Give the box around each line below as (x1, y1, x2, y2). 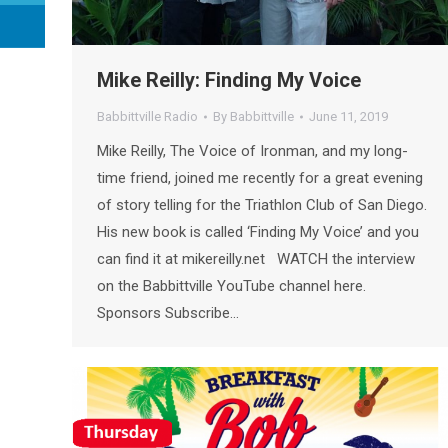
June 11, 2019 (309, 109, 388, 125)
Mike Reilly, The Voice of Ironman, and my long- (97, 142, 408, 161)
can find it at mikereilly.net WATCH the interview (97, 250, 415, 269)
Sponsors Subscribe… (97, 304, 239, 323)
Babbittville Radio (97, 109, 198, 125)
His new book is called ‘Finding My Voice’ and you (97, 223, 419, 242)
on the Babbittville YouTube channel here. (97, 277, 374, 296)
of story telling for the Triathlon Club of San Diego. (97, 196, 427, 215)
